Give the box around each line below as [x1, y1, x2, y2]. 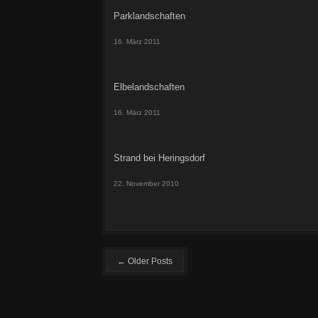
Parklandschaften [114, 11, 185, 21]
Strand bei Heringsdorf [114, 153, 205, 163]
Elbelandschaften [114, 82, 185, 92]
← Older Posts [117, 256, 172, 266]
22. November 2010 [114, 180, 179, 187]
